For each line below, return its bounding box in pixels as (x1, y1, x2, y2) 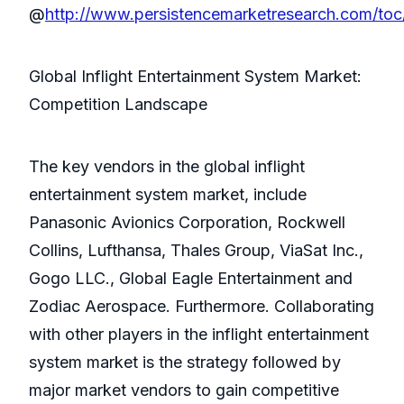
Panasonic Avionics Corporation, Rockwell (29, 213, 345, 233)
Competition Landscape (29, 95, 207, 115)
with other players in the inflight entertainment (29, 325, 369, 344)
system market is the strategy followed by (29, 353, 341, 372)
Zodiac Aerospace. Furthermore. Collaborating (29, 297, 374, 317)
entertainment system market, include (29, 185, 307, 205)
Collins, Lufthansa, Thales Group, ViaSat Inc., (29, 241, 363, 261)
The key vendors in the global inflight (29, 157, 305, 177)
